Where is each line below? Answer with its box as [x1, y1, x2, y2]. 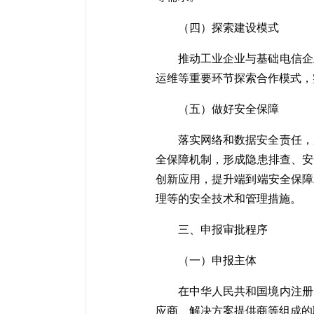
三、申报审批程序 [177, 224, 268, 235]
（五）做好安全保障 [177, 103, 279, 115]
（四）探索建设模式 [177, 22, 279, 34]
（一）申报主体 [177, 254, 257, 266]
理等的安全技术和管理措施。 [155, 193, 301, 205]
